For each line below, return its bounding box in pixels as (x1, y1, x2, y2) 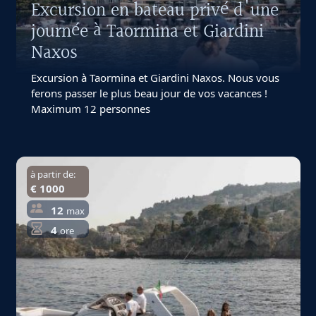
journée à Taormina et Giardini (30, 18, 264, 47)
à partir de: (30, 168, 76, 181)
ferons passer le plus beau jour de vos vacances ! (30, 86, 267, 101)
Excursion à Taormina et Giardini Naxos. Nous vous (30, 71, 279, 85)
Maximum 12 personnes (30, 102, 150, 116)
